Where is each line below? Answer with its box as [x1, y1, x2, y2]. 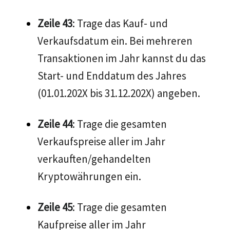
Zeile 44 [37, 117, 72, 131]
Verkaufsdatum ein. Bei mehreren [37, 34, 193, 48]
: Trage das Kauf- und [72, 16, 168, 31]
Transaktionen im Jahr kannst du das [37, 51, 206, 66]
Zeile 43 [37, 16, 72, 31]
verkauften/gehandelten [37, 152, 151, 166]
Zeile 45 [37, 200, 72, 215]
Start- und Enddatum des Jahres [37, 69, 186, 83]
